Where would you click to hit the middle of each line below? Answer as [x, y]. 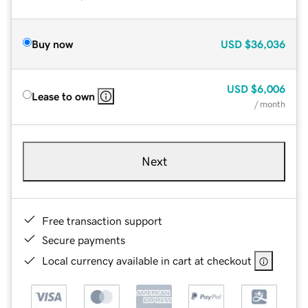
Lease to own [63, 96]
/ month [270, 104]
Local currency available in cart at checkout [147, 260]
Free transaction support [102, 220]
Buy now [52, 44]
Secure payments [84, 240]
